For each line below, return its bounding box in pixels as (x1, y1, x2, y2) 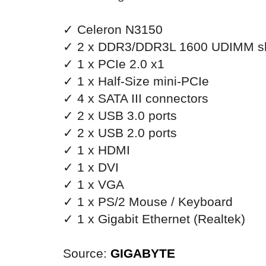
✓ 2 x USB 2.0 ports (63, 126, 177, 140)
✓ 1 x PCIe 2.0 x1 (63, 57, 164, 71)
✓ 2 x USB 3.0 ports (63, 109, 177, 122)
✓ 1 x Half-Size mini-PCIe (63, 74, 209, 88)
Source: (63, 246, 110, 260)
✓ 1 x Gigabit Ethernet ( (63, 212, 198, 226)
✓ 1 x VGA (63, 178, 124, 191)
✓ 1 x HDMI (63, 143, 130, 157)
